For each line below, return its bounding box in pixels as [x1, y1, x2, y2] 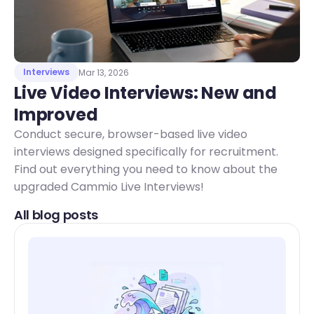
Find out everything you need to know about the [14, 161, 278, 177]
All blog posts [14, 206, 98, 224]
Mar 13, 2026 [78, 66, 129, 78]
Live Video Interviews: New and [14, 81, 277, 104]
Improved [14, 103, 102, 126]
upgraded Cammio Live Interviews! [14, 179, 204, 195]
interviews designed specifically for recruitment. [14, 144, 278, 160]
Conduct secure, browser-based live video [14, 126, 247, 142]
